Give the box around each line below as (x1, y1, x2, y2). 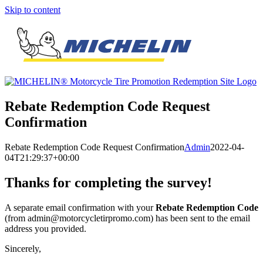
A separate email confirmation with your (5, 202, 156, 213)
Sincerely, (5, 243, 41, 254)
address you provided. (5, 223, 86, 234)
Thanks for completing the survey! (5, 174, 212, 190)
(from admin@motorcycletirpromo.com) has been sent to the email (5, 213, 250, 223)
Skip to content (5, 5, 60, 15)
